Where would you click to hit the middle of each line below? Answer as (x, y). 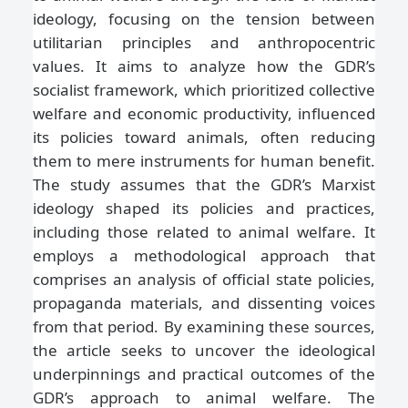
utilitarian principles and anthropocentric (204, 43)
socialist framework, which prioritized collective (204, 90)
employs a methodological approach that (204, 256)
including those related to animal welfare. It (204, 232)
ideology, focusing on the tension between (204, 19)
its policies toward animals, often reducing (204, 138)
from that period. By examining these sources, (204, 327)
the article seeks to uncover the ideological (204, 351)
